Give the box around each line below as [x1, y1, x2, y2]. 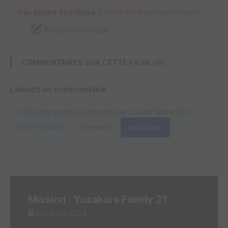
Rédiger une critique [44, 25, 108, 34]
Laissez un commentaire [10, 83, 106, 94]
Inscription [129, 123, 162, 131]
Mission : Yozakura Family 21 [28, 193, 168, 206]
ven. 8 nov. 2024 [36, 209, 87, 217]
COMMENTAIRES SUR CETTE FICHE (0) [19, 58, 164, 67]
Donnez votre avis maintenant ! [97, 8, 198, 16]
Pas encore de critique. [18, 8, 97, 16]
